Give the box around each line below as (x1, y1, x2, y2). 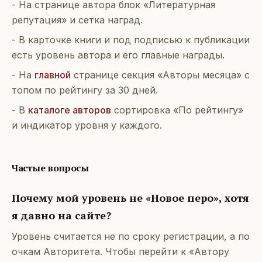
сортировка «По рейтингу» (114, 104, 243, 116)
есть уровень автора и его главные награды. (12, 49, 225, 61)
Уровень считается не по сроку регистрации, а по (12, 230, 250, 242)
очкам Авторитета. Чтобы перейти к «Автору (12, 246, 229, 257)
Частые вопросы (12, 161, 89, 174)
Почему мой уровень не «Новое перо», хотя (12, 191, 249, 205)
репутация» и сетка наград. (12, 14, 143, 26)
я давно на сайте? (12, 208, 111, 222)
